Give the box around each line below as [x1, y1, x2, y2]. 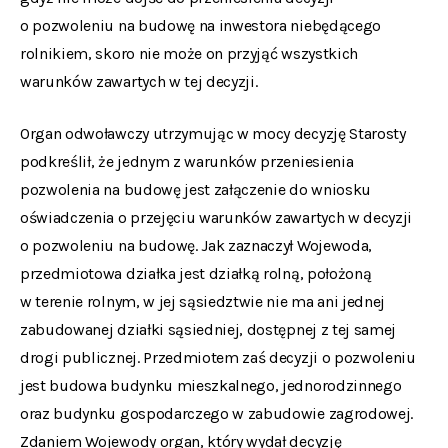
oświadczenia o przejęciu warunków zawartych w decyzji [20, 208, 413, 227]
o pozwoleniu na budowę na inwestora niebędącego [20, 16, 381, 35]
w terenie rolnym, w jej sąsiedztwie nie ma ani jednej [20, 292, 386, 311]
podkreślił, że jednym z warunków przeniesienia [20, 152, 354, 171]
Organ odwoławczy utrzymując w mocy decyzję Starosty [20, 124, 406, 143]
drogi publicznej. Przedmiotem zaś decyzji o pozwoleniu [20, 348, 416, 367]
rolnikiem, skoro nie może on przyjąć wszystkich [20, 44, 358, 63]
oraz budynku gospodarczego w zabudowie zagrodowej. [20, 404, 413, 423]
